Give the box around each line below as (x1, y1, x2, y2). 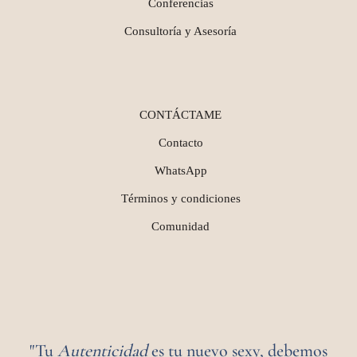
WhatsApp (154, 163, 207, 177)
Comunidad (151, 219, 210, 233)
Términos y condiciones (120, 191, 241, 205)
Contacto (158, 135, 203, 149)
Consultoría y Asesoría (124, 24, 237, 37)
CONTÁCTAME (139, 108, 222, 121)
